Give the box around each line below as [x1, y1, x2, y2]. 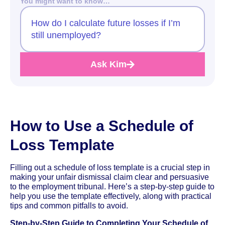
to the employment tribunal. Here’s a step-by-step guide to [10, 182, 214, 191]
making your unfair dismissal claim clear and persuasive [10, 172, 209, 181]
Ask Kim [90, 59, 127, 69]
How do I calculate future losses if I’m [31, 18, 180, 28]
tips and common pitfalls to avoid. [10, 201, 128, 210]
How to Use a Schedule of [10, 117, 193, 134]
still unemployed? [31, 30, 101, 40]
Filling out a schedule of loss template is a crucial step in [10, 163, 210, 172]
